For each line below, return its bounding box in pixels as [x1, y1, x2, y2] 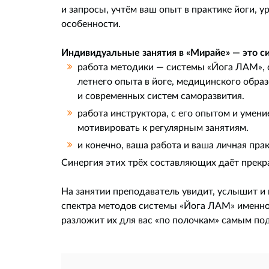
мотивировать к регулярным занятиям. [77, 121, 249, 133]
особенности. [61, 17, 121, 29]
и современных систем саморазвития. [77, 89, 244, 101]
